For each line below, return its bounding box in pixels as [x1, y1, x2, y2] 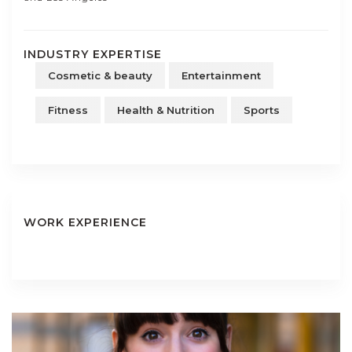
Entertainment [181, 69, 261, 82]
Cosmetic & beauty [48, 69, 152, 82]
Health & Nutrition [117, 104, 214, 116]
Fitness [48, 104, 88, 116]
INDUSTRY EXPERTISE [24, 47, 162, 61]
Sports [244, 104, 280, 116]
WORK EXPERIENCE [24, 215, 147, 229]
